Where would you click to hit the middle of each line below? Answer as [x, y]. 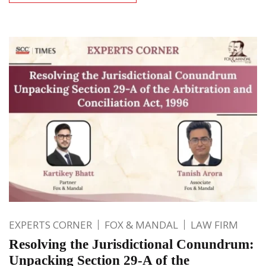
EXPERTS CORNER [50, 224]
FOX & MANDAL [141, 224]
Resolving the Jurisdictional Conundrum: [132, 244]
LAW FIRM [214, 224]
